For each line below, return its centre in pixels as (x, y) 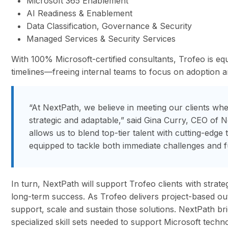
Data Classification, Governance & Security (109, 26)
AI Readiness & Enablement (80, 13)
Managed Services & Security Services (101, 39)
